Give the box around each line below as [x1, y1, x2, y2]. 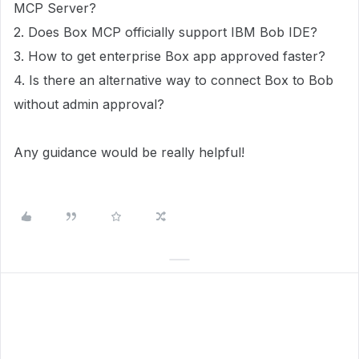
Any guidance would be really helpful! [14, 144, 244, 160]
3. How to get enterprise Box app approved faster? [14, 48, 325, 64]
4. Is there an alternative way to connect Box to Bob [14, 72, 333, 88]
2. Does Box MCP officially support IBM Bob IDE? [14, 24, 317, 40]
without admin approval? [14, 96, 164, 112]
